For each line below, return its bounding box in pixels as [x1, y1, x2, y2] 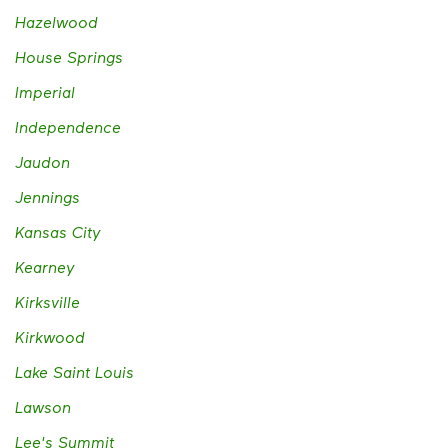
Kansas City [15, 222, 101, 242]
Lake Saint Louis [15, 362, 134, 382]
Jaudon [15, 152, 70, 172]
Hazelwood [15, 12, 98, 32]
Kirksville [15, 292, 80, 312]
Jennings [15, 187, 80, 207]
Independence [15, 117, 121, 137]
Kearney [15, 257, 75, 277]
